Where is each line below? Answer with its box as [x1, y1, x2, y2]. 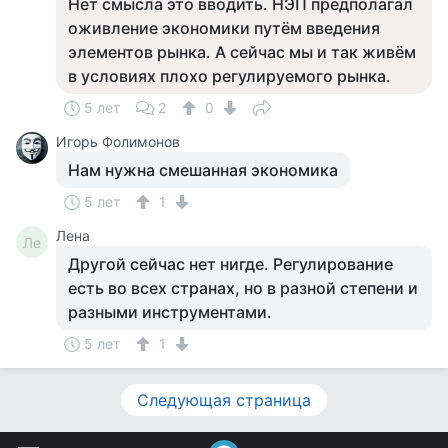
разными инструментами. [68, 302, 272, 322]
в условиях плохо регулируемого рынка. [68, 66, 391, 86]
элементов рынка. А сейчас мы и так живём [68, 42, 416, 62]
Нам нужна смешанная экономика [68, 160, 338, 180]
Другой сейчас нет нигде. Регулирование [68, 254, 393, 274]
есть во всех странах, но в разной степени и [68, 278, 418, 298]
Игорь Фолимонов [56, 133, 180, 150]
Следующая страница [137, 390, 311, 410]
